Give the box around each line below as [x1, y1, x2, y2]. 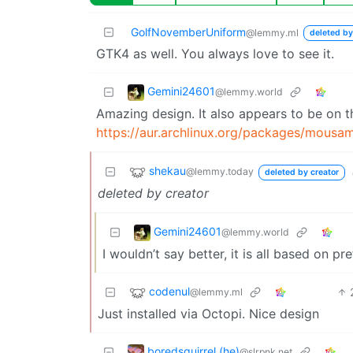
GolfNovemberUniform [131, 25, 246, 39]
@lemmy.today [186, 165, 254, 178]
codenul [149, 284, 190, 299]
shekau [149, 164, 186, 178]
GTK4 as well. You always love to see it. [96, 46, 334, 61]
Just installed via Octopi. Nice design [98, 306, 319, 321]
